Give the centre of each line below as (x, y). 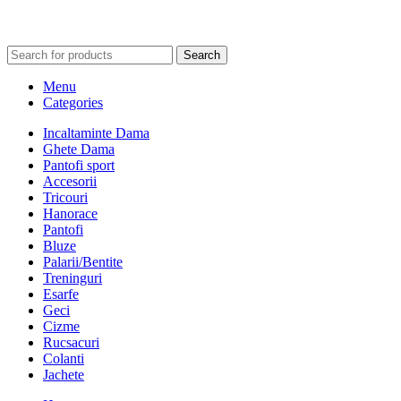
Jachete (64, 374)
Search (202, 55)
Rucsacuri (71, 342)
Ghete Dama (79, 149)
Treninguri (73, 277)
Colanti (64, 358)
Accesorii (70, 181)
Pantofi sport (79, 165)
